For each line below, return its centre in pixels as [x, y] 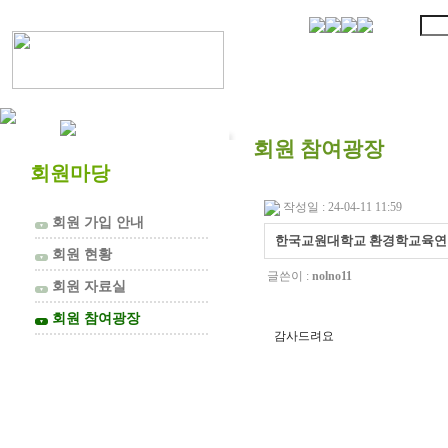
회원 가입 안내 [96, 222]
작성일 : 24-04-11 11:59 [342, 207]
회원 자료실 [87, 286]
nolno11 [332, 276]
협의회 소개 [362, 57]
